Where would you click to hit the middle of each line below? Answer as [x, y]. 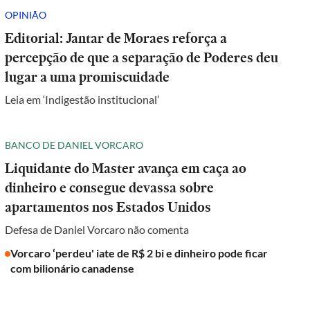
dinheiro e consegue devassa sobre [110, 188]
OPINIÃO [26, 15]
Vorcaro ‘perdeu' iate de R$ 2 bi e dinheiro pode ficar [139, 253]
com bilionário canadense [73, 268]
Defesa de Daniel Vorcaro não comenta [97, 229]
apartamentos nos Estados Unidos [108, 207]
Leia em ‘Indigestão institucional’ [82, 99]
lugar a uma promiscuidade [88, 77]
